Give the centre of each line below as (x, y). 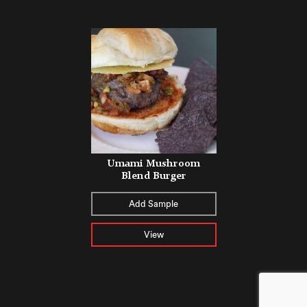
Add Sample (153, 204)
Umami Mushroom (153, 163)
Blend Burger (153, 175)
